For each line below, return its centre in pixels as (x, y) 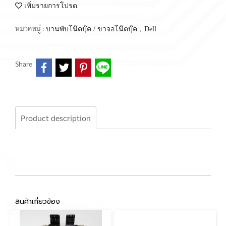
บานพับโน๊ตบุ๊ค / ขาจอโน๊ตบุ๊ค (93, 29)
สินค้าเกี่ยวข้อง (38, 202)
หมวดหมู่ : (31, 28)
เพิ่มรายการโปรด (50, 6)
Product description (56, 118)
